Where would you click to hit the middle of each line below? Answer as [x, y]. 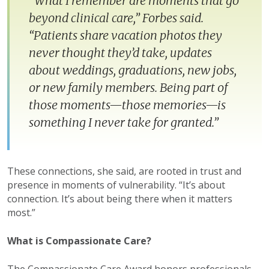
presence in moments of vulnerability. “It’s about [116, 185]
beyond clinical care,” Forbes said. [116, 17]
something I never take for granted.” [124, 122]
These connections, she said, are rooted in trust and [124, 171]
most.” [21, 212]
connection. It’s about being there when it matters [120, 198]
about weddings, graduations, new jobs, [133, 70]
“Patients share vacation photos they [125, 35]
